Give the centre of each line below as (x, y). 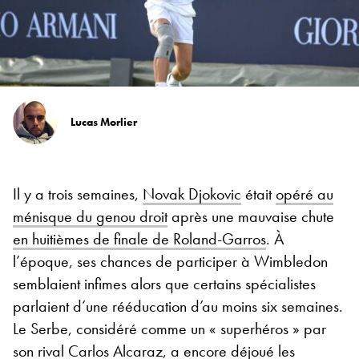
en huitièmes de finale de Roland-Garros (139, 238)
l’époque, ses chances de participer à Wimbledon (170, 261)
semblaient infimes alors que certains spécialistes (164, 283)
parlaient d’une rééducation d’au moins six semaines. (178, 306)
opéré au (305, 194)
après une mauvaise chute (251, 216)
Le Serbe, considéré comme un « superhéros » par (169, 328)
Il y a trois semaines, (78, 194)
